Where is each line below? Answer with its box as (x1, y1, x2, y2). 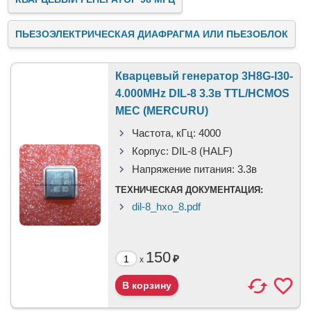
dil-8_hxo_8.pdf (132, 201, 201, 212)
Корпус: (132, 145, 169, 157)
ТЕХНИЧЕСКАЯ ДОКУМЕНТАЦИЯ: (115, 185, 263, 195)
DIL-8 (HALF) (171, 145, 233, 157)
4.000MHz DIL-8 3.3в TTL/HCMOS (115, 87, 289, 99)
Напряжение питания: (132, 163, 235, 175)
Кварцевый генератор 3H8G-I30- (115, 70, 293, 82)
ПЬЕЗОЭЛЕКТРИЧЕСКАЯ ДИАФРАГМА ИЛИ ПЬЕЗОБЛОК (15, 28, 288, 40)
